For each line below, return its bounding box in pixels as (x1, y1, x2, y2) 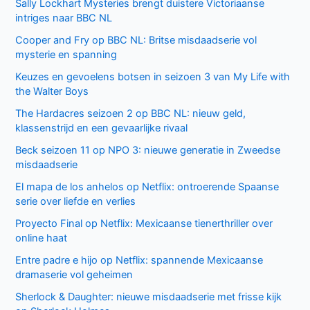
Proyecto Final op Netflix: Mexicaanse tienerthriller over (15, 217, 273, 230)
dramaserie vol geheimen (15, 268, 134, 281)
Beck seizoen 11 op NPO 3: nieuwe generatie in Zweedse (15, 144, 281, 157)
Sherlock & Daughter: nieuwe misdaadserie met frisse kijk (15, 290, 282, 303)
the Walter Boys (15, 85, 89, 98)
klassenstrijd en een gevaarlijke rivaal (15, 122, 188, 135)
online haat (15, 231, 68, 244)
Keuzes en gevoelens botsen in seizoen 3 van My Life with (15, 71, 291, 84)
